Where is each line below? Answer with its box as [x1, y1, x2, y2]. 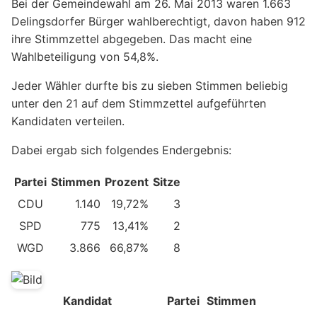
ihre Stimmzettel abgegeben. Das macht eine [11, 31, 252, 46]
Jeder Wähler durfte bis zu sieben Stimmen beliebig [11, 78, 288, 93]
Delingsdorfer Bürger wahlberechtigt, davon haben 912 [11, 13, 306, 28]
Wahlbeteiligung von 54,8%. [11, 49, 158, 64]
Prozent [105, 174, 149, 189]
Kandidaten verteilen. [11, 113, 125, 128]
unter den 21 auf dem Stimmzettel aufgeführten [11, 96, 266, 110]
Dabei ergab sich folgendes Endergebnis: [11, 142, 231, 157]
